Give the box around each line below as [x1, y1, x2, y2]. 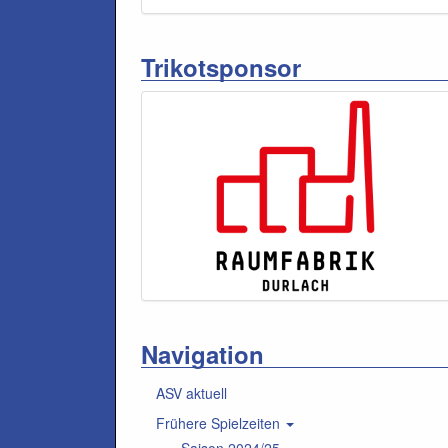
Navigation [141, 337, 264, 371]
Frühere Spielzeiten [156, 413, 284, 433]
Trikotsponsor [141, 50, 301, 84]
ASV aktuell [156, 383, 227, 403]
